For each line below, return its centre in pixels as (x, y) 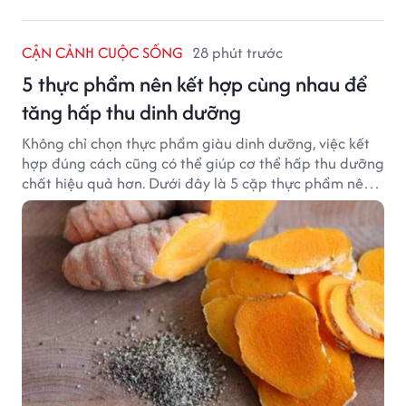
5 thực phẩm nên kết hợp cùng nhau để (194, 83)
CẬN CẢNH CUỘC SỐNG (102, 52)
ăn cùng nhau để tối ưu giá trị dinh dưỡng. (162, 203)
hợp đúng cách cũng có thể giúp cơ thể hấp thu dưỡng (203, 163)
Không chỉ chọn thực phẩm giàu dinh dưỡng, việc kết (196, 143)
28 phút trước (237, 52)
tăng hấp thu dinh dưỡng (131, 111)
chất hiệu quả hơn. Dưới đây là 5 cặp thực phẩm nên (197, 183)
